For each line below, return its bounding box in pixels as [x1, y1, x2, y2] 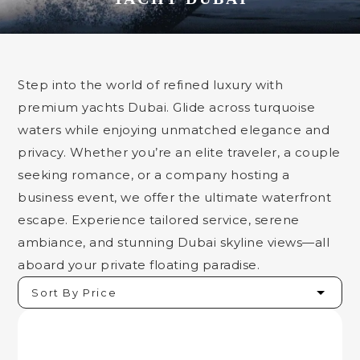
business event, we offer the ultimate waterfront [18, 190, 332, 205]
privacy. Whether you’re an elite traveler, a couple [18, 145, 341, 160]
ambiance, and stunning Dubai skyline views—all [18, 235, 330, 250]
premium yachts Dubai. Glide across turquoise [18, 100, 316, 115]
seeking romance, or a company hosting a [18, 167, 290, 182]
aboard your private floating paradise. [18, 257, 260, 272]
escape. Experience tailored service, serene [18, 212, 300, 227]
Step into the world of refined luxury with [18, 77, 284, 92]
